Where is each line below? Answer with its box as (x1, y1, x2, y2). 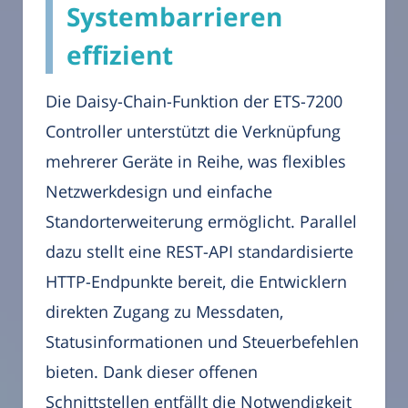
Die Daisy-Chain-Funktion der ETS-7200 (46, 90, 342, 113)
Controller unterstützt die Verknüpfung (46, 120, 341, 143)
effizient (66, 37, 173, 73)
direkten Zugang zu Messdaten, (46, 301, 283, 323)
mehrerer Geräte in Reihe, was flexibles (46, 150, 346, 173)
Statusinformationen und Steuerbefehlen (46, 331, 359, 353)
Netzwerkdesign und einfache (46, 180, 272, 203)
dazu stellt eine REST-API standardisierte (46, 240, 353, 263)
